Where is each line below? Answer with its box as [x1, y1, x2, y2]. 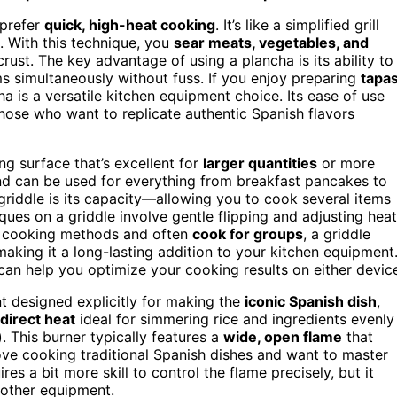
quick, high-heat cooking [44, 15, 215, 34]
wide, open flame [223, 327, 342, 346]
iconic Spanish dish [245, 292, 377, 310]
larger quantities [203, 153, 317, 172]
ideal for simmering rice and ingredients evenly [75, 309, 394, 328]
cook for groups [192, 224, 303, 243]
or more [317, 153, 375, 172]
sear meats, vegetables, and [174, 33, 369, 51]
